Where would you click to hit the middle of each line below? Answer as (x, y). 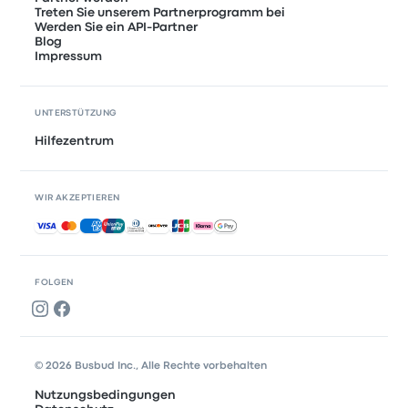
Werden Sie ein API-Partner (117, 27)
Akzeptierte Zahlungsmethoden (131, 225)
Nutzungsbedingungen (106, 395)
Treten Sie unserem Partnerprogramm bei (160, 13)
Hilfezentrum (75, 141)
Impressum (69, 56)
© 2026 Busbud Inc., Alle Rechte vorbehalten (151, 366)
